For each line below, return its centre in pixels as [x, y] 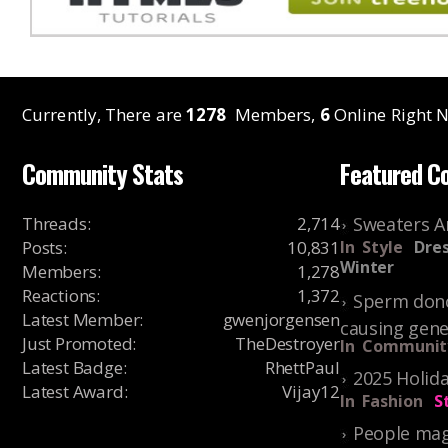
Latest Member [81, 319]
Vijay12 [311, 391]
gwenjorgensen [281, 319]
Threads [54, 223]
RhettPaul [302, 367]
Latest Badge [72, 367]
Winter [367, 267]
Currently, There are [104, 114]
